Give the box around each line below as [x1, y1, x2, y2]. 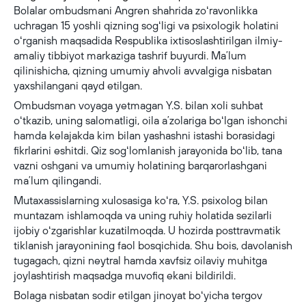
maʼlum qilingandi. [14, 174, 101, 186]
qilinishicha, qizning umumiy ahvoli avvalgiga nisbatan [14, 64, 272, 76]
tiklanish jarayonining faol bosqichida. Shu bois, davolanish [14, 239, 292, 251]
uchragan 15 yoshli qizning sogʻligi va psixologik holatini [14, 19, 279, 31]
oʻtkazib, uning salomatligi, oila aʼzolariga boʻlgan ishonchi [14, 114, 288, 126]
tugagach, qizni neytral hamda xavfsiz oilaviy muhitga [14, 254, 267, 266]
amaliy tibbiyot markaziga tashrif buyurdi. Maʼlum [14, 49, 247, 61]
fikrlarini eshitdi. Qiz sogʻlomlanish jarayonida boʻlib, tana [14, 144, 282, 156]
